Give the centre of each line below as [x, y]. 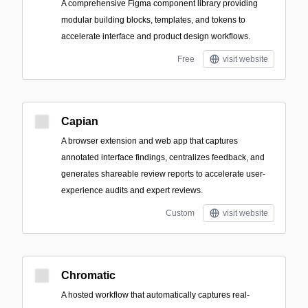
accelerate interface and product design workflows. [156, 36]
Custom [180, 213]
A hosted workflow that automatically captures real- [155, 295]
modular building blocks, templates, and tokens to [153, 20]
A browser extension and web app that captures [150, 141]
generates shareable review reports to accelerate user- [163, 174]
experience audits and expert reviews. [132, 190]
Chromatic [88, 275]
